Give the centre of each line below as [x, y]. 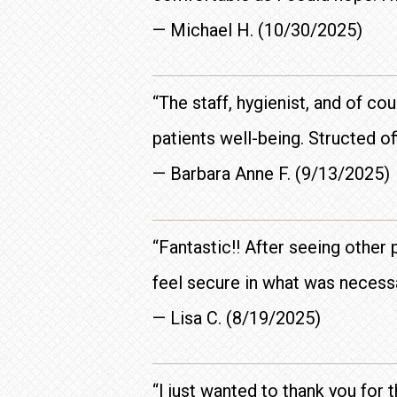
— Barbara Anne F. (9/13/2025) [271, 174]
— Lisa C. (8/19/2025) [237, 318]
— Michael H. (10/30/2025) [257, 30]
